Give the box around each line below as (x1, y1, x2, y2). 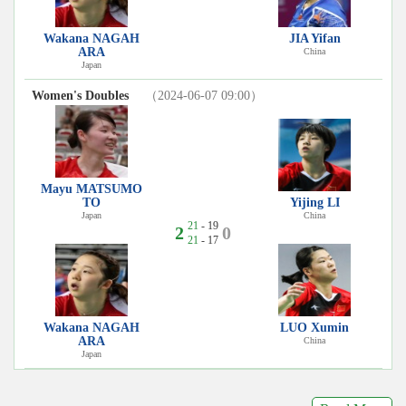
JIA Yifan (288, 32, 341, 46)
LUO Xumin (280, 321, 350, 335)
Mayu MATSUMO (40, 182, 142, 197)
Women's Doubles (31, 89, 141, 103)
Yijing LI (289, 196, 340, 210)
